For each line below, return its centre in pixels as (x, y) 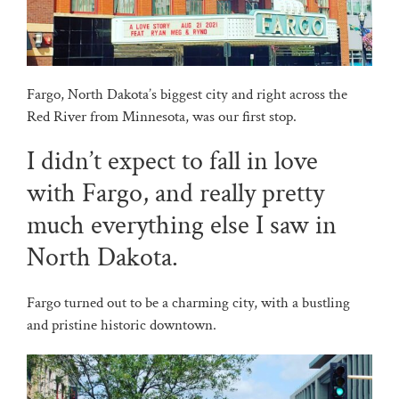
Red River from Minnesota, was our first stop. (161, 117)
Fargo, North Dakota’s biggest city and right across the (187, 95)
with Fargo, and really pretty (175, 194)
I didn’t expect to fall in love (172, 162)
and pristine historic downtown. (121, 326)
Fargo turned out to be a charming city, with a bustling (188, 303)
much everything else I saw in (181, 226)
